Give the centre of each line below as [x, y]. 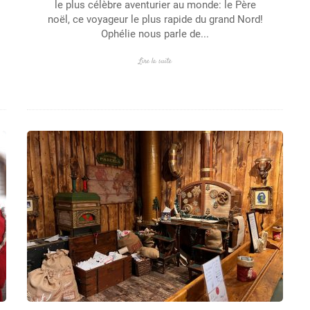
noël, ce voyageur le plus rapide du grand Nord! [155, 19]
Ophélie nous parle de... [155, 34]
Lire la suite [155, 61]
